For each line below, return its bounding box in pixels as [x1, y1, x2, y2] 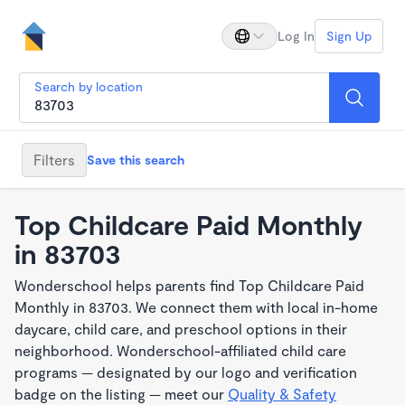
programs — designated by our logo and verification [14, 363, 357, 381]
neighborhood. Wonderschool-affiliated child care [14, 342, 346, 359]
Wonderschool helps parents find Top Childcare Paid [14, 277, 364, 294]
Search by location [34, 79, 143, 94]
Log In [278, 28, 315, 43]
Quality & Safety [228, 385, 336, 402]
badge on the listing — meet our [14, 385, 228, 402]
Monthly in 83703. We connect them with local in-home [14, 298, 378, 316]
